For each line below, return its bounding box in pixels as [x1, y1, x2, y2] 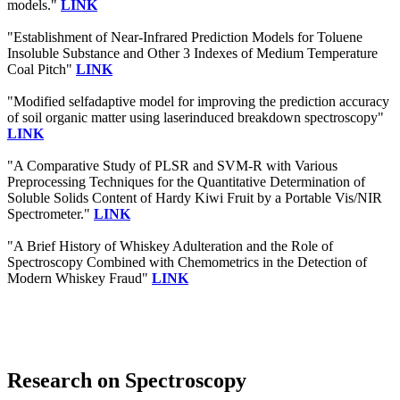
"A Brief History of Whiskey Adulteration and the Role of [7, 238, 333, 254]
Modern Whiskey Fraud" [7, 271, 152, 287]
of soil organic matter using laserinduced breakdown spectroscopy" [7, 110, 384, 126]
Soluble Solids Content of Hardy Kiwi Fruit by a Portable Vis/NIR [7, 190, 382, 206]
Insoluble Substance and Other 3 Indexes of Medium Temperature [7, 46, 378, 62]
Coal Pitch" [7, 62, 76, 78]
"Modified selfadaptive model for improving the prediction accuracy [7, 94, 389, 110]
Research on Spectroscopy [7, 368, 246, 392]
